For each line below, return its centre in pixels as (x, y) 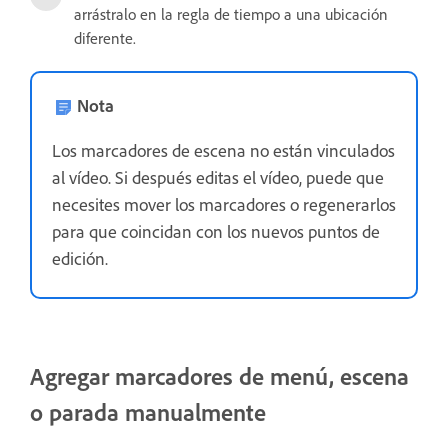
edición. (80, 258)
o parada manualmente (148, 412)
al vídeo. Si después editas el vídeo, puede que (218, 177)
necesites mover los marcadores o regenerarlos (224, 204)
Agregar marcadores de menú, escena (219, 376)
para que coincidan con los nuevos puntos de (216, 231)
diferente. (105, 38)
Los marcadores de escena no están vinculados (223, 150)
